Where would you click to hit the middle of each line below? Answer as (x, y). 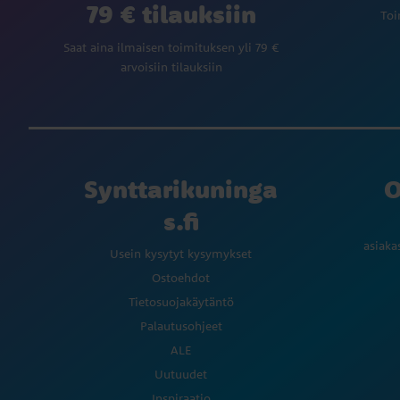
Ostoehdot (181, 278)
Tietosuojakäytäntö (181, 302)
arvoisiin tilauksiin (171, 67)
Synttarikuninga (181, 189)
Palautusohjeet (181, 326)
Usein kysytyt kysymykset (181, 254)
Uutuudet (181, 375)
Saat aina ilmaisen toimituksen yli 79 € (171, 48)
